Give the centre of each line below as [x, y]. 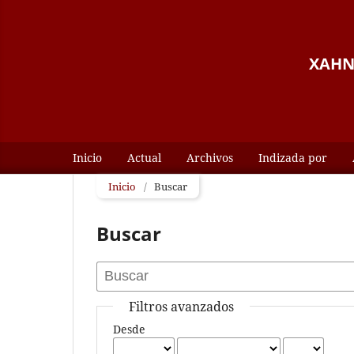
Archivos [210, 157]
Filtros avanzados [182, 306]
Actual [144, 157]
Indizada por [293, 157]
